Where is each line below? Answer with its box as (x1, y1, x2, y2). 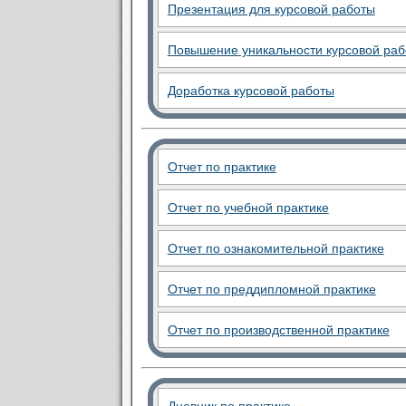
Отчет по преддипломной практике (167, 282, 376, 296)
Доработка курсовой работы (167, 83, 334, 98)
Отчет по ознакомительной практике (167, 241, 384, 256)
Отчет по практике (167, 159, 276, 174)
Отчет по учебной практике (167, 200, 329, 215)
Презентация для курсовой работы (167, 2, 375, 16)
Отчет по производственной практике (167, 323, 390, 337)
